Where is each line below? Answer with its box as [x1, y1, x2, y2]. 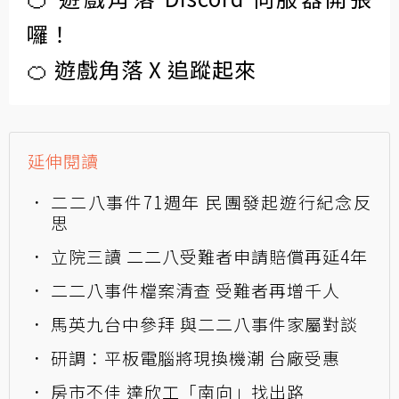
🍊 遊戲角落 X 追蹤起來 [27, 53, 256, 85]
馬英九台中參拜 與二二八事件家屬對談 [51, 312, 358, 337]
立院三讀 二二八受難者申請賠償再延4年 [51, 244, 368, 269]
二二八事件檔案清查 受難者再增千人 [51, 278, 340, 303]
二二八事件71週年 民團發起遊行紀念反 [51, 190, 371, 215]
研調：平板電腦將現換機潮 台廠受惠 [51, 346, 340, 370]
